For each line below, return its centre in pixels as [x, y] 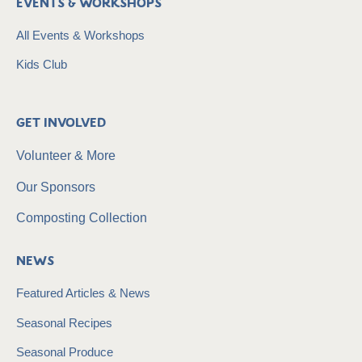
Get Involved [61, 124]
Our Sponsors [56, 187]
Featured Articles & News [83, 293]
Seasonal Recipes [64, 322]
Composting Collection [82, 218]
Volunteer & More [66, 156]
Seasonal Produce [65, 352]
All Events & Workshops [80, 35]
